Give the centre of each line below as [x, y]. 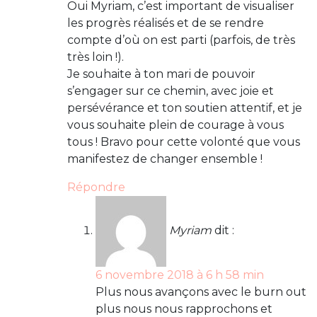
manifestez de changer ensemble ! [165, 159]
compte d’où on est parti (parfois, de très [181, 40]
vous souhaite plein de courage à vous [175, 125]
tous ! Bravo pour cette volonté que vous [184, 142]
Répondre [96, 188]
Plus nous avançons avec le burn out [201, 292]
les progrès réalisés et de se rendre [166, 23]
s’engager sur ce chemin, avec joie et [171, 91]
